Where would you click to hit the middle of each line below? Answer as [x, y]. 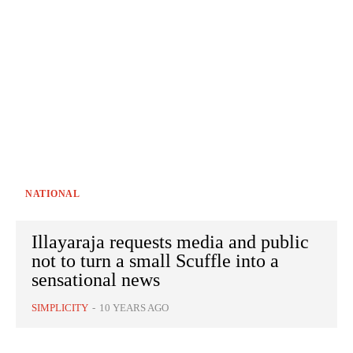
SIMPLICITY [60, 308]
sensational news [96, 280]
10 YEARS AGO [134, 308]
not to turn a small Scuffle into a [155, 261]
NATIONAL [52, 194]
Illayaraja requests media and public [170, 242]
